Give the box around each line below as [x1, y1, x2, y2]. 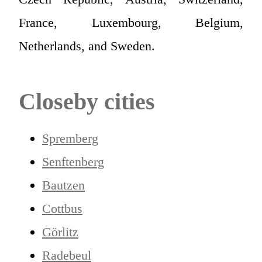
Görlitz [42, 224, 78, 239]
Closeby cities [19, 88, 155, 115]
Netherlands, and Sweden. [19, 38, 155, 53]
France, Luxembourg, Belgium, [19, 15, 243, 30]
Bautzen [42, 177, 85, 192]
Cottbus [42, 201, 82, 216]
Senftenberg [42, 154, 104, 169]
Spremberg [42, 130, 98, 146]
